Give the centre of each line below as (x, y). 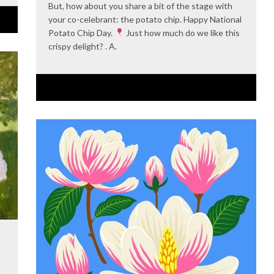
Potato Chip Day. (81, 32)
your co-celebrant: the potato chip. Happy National (145, 19)
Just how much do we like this (182, 32)
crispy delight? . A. (83, 46)
